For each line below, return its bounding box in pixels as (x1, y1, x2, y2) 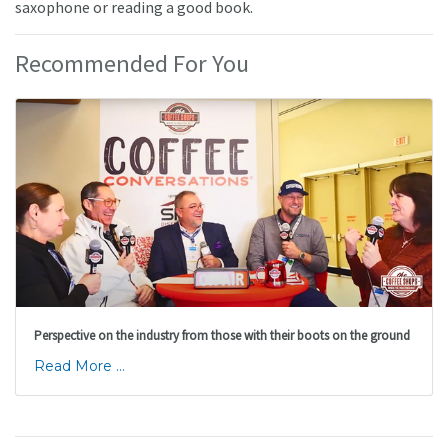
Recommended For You (15, 48, 249, 80)
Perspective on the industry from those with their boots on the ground (33, 326, 410, 344)
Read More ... (33, 357, 125, 376)
